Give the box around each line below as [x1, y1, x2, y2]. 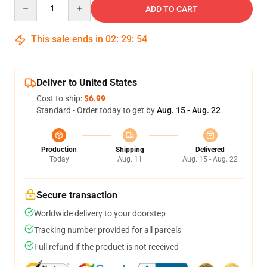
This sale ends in [29, 33, 105, 45]
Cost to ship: [36, 94, 84, 103]
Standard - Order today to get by [36, 105, 157, 115]
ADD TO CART [145, 4, 198, 14]
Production [41, 145, 77, 154]
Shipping [115, 145, 144, 154]
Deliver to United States [36, 77, 137, 88]
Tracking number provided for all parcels [34, 225, 181, 235]
